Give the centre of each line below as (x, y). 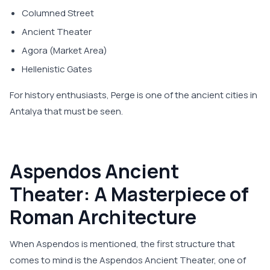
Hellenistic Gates (57, 69)
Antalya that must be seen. (66, 111)
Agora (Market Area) (64, 51)
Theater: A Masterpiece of (129, 194)
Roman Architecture (103, 217)
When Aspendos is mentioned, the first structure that (122, 244)
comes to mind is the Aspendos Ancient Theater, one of (128, 260)
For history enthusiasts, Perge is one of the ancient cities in (133, 95)
